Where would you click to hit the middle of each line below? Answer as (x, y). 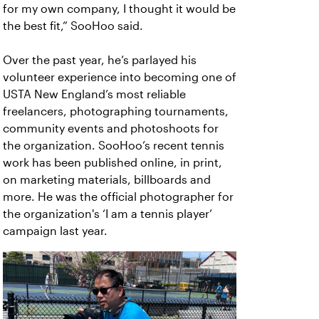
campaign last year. (55, 231)
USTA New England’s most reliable (94, 94)
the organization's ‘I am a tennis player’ (108, 214)
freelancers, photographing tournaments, (116, 111)
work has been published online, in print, (113, 163)
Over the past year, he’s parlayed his (100, 60)
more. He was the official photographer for (118, 197)
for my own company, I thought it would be (119, 9)
